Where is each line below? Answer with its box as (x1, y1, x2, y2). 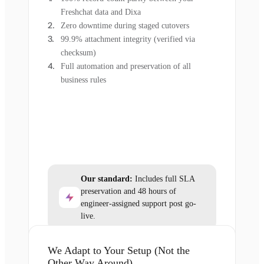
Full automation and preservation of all (61, 62, 191, 71)
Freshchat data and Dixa (61, 8, 141, 17)
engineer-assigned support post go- (81, 199, 196, 209)
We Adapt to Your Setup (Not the (48, 245, 190, 257)
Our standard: (81, 174, 133, 184)
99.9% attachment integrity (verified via (61, 35, 195, 44)
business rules (61, 75, 106, 85)
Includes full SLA (133, 174, 194, 184)
